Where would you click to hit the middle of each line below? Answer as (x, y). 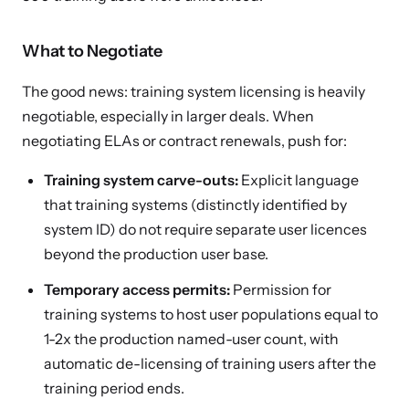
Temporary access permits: (137, 289)
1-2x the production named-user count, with (191, 339)
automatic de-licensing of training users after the (210, 363)
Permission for (281, 289)
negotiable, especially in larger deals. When (168, 116)
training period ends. (114, 388)
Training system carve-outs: (141, 180)
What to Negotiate (92, 51)
